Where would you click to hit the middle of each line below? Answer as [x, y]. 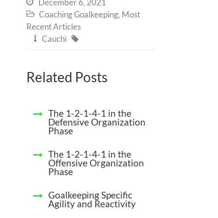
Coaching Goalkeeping [79, 15]
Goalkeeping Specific [90, 195]
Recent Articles [54, 27]
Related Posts [67, 77]
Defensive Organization [97, 122]
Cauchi [54, 39]
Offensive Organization [96, 163]
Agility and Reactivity [92, 204]
